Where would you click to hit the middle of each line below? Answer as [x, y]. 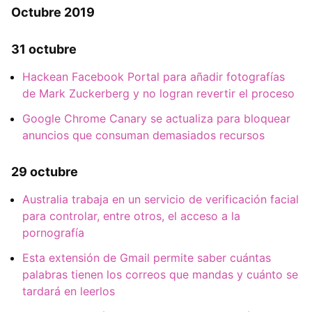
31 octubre [44, 49]
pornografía [53, 232]
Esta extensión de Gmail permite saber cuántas [147, 257]
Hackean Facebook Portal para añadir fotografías [154, 76]
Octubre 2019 [53, 13]
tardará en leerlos [69, 291]
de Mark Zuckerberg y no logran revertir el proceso [158, 93]
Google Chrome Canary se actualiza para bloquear [156, 118]
